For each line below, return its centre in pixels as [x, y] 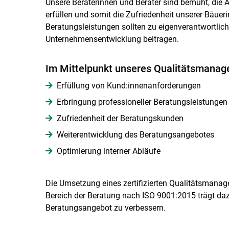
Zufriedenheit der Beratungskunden [120, 118]
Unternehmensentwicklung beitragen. [112, 39]
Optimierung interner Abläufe [108, 151]
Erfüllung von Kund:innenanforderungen [129, 85]
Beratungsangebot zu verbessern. [105, 208]
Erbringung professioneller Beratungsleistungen [142, 102]
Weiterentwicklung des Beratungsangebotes [135, 134]
